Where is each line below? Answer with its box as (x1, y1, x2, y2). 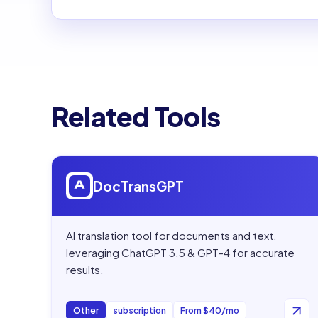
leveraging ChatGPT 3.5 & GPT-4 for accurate (66, 245, 295, 259)
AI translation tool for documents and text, (66, 228, 276, 242)
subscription (113, 305, 166, 317)
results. (66, 262, 104, 276)
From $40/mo (180, 305, 239, 317)
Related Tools (51, 99, 221, 133)
